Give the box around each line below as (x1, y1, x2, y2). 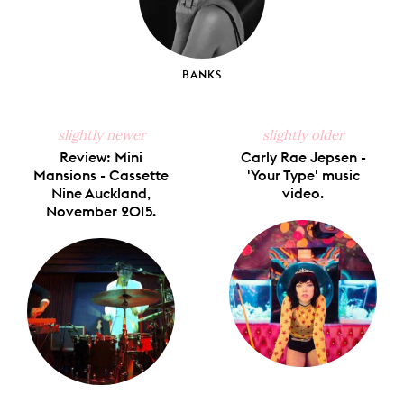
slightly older (262, 125, 344, 143)
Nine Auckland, (51, 183, 151, 202)
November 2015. (46, 201, 156, 220)
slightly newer (57, 125, 145, 143)
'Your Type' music (246, 165, 360, 184)
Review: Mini (60, 147, 142, 166)
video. (282, 183, 324, 202)
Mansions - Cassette (33, 165, 169, 184)
